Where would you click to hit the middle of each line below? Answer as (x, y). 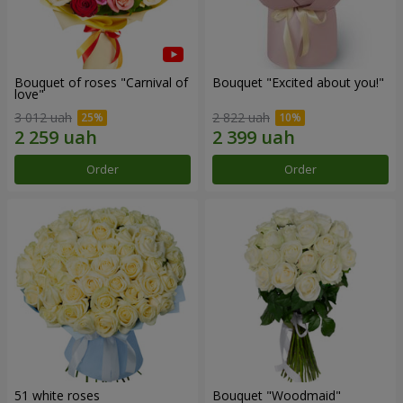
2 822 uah (241, 117)
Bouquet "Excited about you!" (298, 83)
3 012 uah (43, 117)
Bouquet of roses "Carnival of (101, 83)
